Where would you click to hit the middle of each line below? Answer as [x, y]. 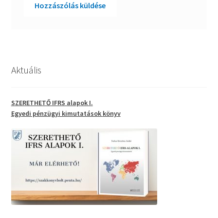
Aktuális [26, 70]
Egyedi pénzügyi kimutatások [57, 114]
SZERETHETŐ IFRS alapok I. [52, 103]
